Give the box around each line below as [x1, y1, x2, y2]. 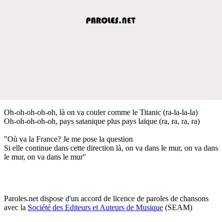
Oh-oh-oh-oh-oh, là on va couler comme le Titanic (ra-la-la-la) [4, 108, 198, 116]
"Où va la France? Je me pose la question [4, 134, 133, 143]
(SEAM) [163, 203, 192, 212]
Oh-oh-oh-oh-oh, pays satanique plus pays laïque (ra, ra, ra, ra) [4, 116, 200, 125]
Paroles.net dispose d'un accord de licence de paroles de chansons [4, 194, 209, 203]
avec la [4, 203, 28, 212]
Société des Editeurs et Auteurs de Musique [28, 203, 163, 212]
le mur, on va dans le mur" [4, 152, 86, 161]
